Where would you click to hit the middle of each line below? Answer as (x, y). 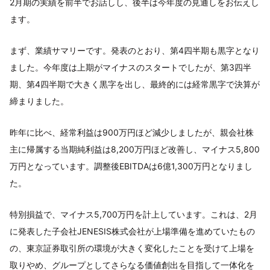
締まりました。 (39, 101)
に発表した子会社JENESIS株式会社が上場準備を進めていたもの (132, 231)
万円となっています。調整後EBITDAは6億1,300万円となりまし (131, 166)
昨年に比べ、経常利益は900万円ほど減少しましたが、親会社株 (132, 132)
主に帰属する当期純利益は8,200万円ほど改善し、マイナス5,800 (135, 149)
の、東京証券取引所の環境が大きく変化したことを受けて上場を (132, 248)
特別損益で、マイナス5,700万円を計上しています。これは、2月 (133, 214)
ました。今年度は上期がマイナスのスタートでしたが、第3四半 (130, 67)
